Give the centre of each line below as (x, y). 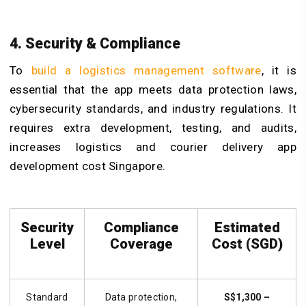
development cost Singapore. (89, 166)
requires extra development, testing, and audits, (153, 128)
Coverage (141, 244)
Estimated (247, 228)
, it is (279, 71)
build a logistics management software (146, 71)
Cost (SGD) (247, 244)
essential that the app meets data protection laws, (153, 90)
